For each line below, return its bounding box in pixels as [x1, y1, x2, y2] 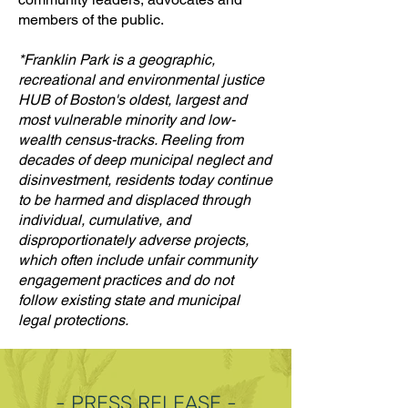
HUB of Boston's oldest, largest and [18, 91, 247, 108]
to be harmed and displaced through [18, 191, 250, 209]
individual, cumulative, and [18, 211, 190, 229]
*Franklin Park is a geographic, [18, 51, 215, 68]
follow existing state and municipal [18, 291, 240, 309]
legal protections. [18, 311, 128, 329]
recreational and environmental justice [18, 71, 264, 88]
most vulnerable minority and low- [18, 111, 235, 128]
